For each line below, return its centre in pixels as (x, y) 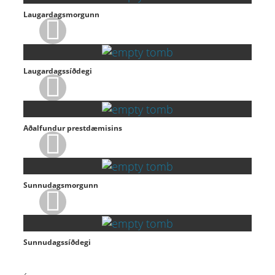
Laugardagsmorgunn (61, 14)
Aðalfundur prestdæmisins (72, 128)
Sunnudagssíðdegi (57, 242)
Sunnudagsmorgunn (60, 185)
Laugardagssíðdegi (57, 71)
